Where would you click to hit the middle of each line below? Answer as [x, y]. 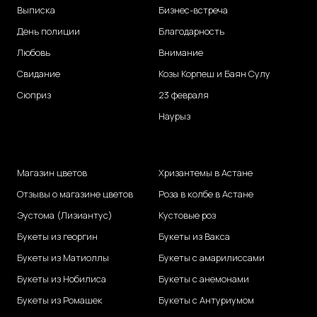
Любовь [34, 53]
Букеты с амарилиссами [212, 258]
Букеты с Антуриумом [206, 300]
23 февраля [184, 95]
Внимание [181, 53]
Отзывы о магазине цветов [75, 194]
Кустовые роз [187, 215]
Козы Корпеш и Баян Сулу [214, 74]
